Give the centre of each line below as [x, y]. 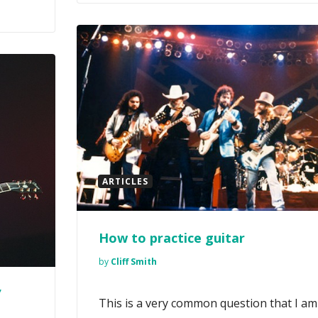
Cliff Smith [134, 262]
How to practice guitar [172, 238]
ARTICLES [125, 182]
